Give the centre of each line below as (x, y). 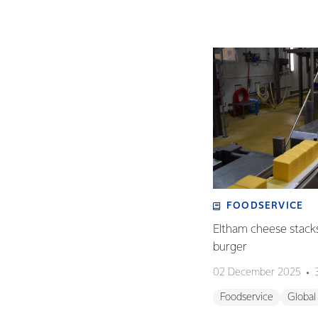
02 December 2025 (257, 273)
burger (233, 247)
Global (302, 297)
